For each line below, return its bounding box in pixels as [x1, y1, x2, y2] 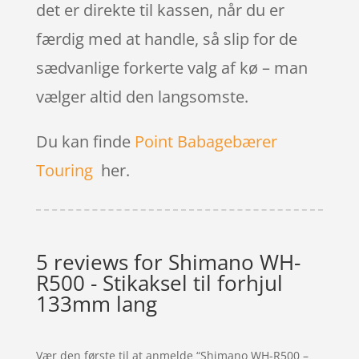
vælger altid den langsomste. [35, 85, 248, 107]
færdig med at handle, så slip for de [35, 27, 297, 50]
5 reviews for [35, 247, 168, 276]
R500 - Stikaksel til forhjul [35, 268, 283, 297]
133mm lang [35, 288, 157, 318]
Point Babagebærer [134, 130, 277, 152]
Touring [35, 159, 93, 181]
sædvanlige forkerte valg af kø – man [35, 56, 308, 79]
